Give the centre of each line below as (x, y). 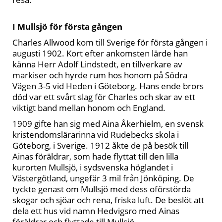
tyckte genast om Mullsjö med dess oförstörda (102, 189)
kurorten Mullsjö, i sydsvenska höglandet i (93, 167)
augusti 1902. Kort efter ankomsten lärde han (100, 53)
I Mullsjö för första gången (67, 27)
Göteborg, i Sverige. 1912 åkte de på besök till (100, 145)
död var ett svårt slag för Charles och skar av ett (104, 97)
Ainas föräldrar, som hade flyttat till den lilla (95, 156)
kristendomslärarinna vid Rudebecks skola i (96, 135)
